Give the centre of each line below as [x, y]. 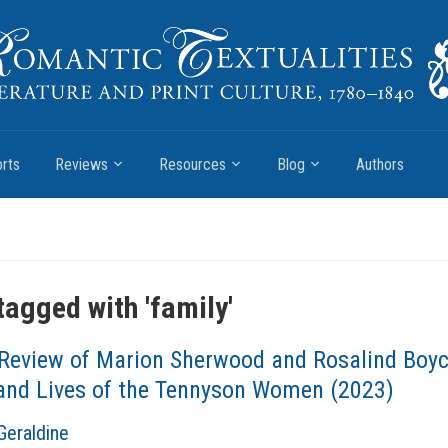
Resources [192, 164]
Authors [380, 164]
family [189, 307]
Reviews [81, 164]
